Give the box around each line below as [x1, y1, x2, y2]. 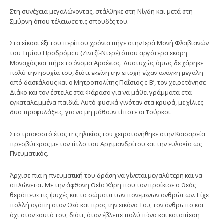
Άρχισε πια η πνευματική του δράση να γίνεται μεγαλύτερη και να [10, 170, 202, 180]
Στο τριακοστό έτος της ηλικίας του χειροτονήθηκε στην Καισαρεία [10, 129, 205, 138]
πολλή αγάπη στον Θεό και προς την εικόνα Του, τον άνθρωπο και [10, 200, 204, 209]
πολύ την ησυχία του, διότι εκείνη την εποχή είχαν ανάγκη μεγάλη [10, 68, 203, 77]
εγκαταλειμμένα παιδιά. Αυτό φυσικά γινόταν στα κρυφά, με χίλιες [10, 97, 203, 107]
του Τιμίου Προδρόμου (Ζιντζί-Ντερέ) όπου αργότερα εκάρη [10, 48, 187, 57]
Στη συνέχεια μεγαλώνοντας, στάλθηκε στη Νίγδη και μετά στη [10, 6, 193, 16]
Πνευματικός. [10, 148, 48, 158]
